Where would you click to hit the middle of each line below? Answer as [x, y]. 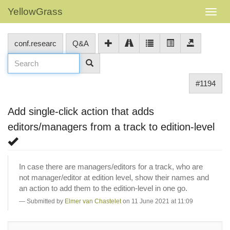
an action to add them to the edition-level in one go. [103, 188]
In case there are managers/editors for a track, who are [111, 166]
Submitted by [46, 201]
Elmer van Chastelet [93, 201]
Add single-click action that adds [81, 111]
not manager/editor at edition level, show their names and [114, 177]
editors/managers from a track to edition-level [111, 127]
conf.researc [35, 43]
